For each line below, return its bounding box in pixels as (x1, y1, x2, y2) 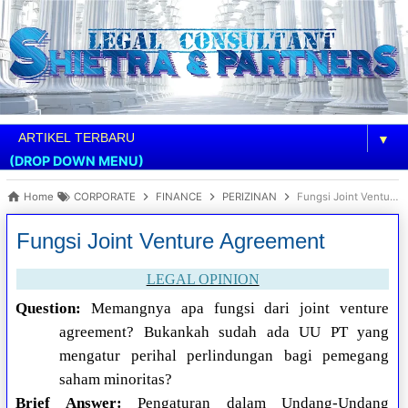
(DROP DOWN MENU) (9, 153, 144, 169)
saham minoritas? (59, 371, 173, 389)
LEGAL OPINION (146, 271, 260, 288)
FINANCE (156, 190, 203, 204)
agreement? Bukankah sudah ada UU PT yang (59, 323, 389, 342)
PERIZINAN (222, 190, 278, 204)
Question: (15, 300, 82, 318)
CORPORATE (74, 190, 137, 204)
